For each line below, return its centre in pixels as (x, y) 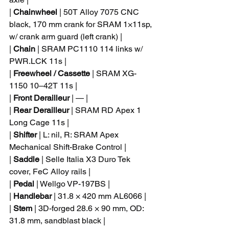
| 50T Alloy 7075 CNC (99, 12)
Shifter (25, 135)
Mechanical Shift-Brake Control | (68, 147)
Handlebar (32, 196)
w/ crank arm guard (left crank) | (66, 37)
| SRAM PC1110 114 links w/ (90, 49)
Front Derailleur (41, 98)
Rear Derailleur (41, 110)
